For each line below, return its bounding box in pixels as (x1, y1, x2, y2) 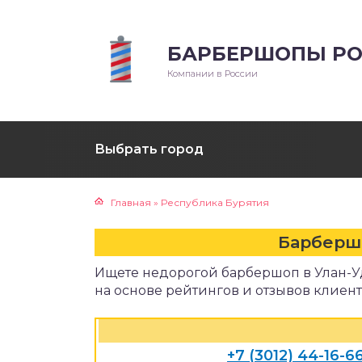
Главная (111, 196, 151, 208)
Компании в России (167, 68, 258, 79)
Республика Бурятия (161, 196, 269, 208)
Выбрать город (95, 141, 204, 157)
